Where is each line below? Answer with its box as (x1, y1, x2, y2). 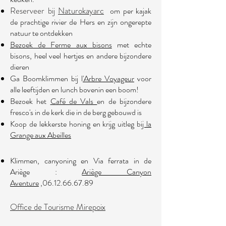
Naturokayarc (58, 5, 104, 17)
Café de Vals (50, 95, 97, 107)
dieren (10, 61, 29, 73)
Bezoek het (10, 95, 50, 107)
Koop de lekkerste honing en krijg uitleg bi (10, 118, 143, 130)
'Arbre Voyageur (83, 73, 134, 84)
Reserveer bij (10, 5, 58, 17)
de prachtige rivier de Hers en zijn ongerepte (10, 16, 151, 28)
